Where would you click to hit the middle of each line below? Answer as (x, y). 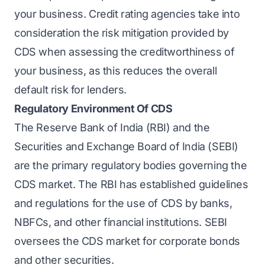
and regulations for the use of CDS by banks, (123, 203)
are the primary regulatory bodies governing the (131, 165)
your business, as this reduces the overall (116, 71)
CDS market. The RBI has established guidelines (131, 184)
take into (218, 14)
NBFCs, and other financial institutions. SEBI (121, 222)
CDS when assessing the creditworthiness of (125, 52)
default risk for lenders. (71, 90)
